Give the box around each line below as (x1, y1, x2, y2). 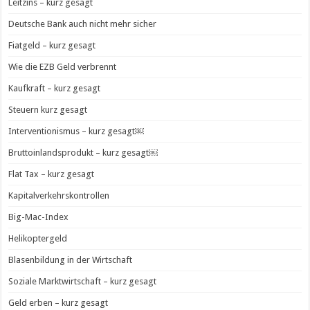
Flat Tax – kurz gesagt (8, 169, 95, 180)
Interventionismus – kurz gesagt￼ (8, 126, 145, 137)
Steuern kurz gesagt (8, 104, 88, 116)
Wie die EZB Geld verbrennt (8, 62, 117, 73)
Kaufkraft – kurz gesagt (8, 83, 101, 94)
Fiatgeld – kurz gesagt (8, 40, 96, 51)
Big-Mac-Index (8, 212, 69, 223)
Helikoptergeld (8, 233, 68, 244)
